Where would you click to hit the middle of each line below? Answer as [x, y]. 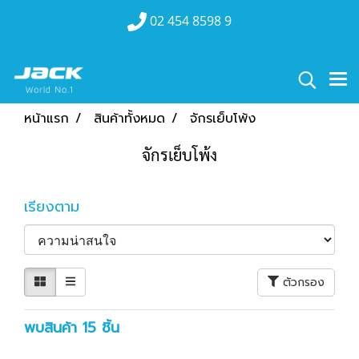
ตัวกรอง [304, 282]
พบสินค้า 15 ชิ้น [72, 328]
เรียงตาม [60, 207]
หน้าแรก [46, 119]
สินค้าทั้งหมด [129, 119]
